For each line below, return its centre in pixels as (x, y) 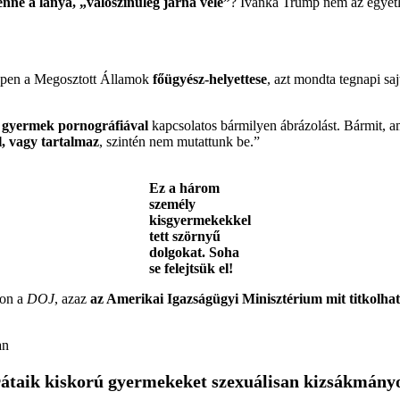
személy (172, 204)
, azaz (72, 298)
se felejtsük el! (191, 268)
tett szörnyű (185, 236)
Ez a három (184, 187)
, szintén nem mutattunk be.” (179, 141)
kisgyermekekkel (200, 220)
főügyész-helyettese (210, 79)
